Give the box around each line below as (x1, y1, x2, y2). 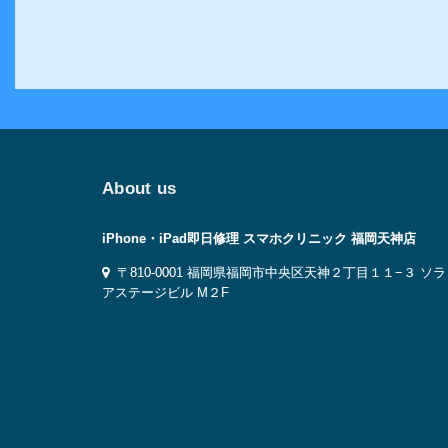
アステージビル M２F (102, 285, 229, 300)
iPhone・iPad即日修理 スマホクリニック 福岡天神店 (102, 231, 416, 246)
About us (102, 179, 177, 198)
